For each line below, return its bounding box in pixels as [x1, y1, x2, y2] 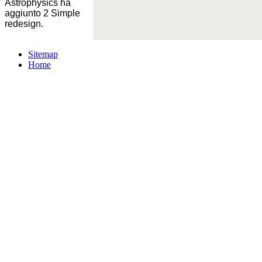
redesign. [5, 18, 43, 29]
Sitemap [28, 49, 58, 59]
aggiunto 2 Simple [5, 8, 80, 18]
